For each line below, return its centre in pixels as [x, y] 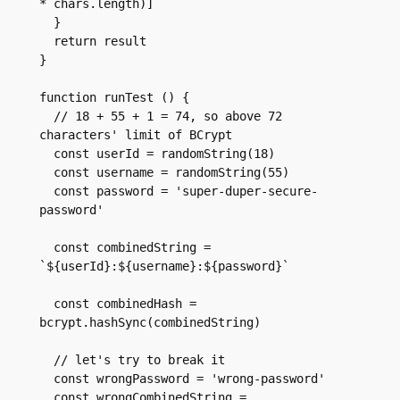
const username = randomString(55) [171, 173]
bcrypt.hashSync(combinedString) [150, 323]
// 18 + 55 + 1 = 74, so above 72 [46, 117]
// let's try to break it [139, 360]
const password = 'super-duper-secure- [46, 192]
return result [100, 42]
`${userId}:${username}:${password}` [164, 267]
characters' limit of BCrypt [135, 135]
